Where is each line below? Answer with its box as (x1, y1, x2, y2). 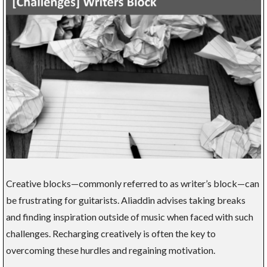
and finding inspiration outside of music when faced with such (6, 211, 253, 223)
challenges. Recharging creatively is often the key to (6, 228, 216, 240)
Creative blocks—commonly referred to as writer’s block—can (6, 178, 259, 190)
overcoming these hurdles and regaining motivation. (6, 244, 215, 256)
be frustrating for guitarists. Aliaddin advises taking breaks (6, 194, 246, 206)
